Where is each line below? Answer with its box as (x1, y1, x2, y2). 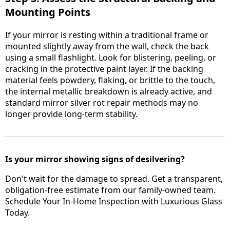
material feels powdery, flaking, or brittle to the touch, (5, 74, 215, 86)
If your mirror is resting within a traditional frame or (5, 29, 208, 41)
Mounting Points (5, 5, 90, 20)
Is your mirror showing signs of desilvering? (5, 154, 185, 165)
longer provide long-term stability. (5, 108, 138, 120)
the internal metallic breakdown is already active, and (5, 86, 212, 98)
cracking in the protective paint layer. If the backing (5, 63, 203, 75)
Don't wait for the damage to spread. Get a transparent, (5, 173, 223, 185)
